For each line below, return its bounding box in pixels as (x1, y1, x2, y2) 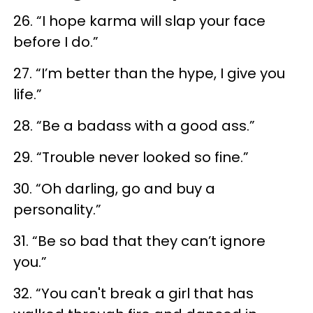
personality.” (13, 199, 101, 219)
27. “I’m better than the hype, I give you (13, 63, 285, 83)
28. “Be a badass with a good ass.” (13, 115, 255, 136)
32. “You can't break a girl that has (13, 283, 254, 303)
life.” (13, 84, 42, 104)
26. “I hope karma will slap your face (13, 10, 265, 31)
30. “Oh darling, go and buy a (13, 178, 215, 198)
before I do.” (13, 31, 99, 52)
